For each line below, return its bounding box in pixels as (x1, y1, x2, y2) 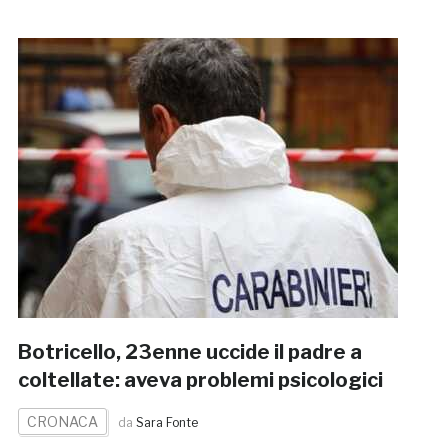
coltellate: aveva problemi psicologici (17, 368, 383, 393)
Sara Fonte (135, 415, 198, 431)
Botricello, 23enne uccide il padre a (17, 340, 362, 365)
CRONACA (26, 413, 98, 431)
